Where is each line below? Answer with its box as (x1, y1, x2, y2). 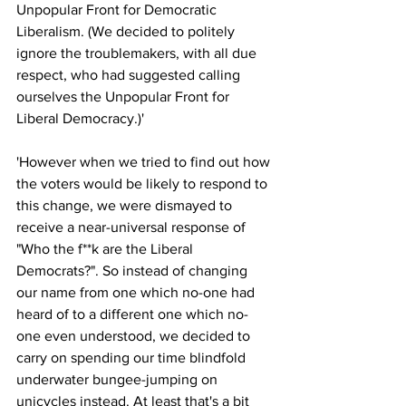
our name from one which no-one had (16, 284, 258, 300)
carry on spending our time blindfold (16, 349, 249, 365)
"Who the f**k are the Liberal (16, 240, 197, 256)
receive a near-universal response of (16, 218, 249, 235)
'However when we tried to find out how (16, 153, 274, 169)
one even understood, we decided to (16, 327, 254, 343)
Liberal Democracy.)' (16, 110, 144, 126)
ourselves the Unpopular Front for (16, 88, 233, 104)
